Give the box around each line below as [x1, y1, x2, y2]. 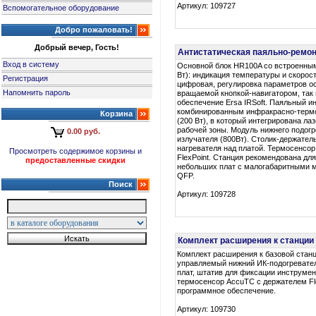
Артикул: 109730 [177, 305, 236, 313]
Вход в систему [3, 60, 60, 68]
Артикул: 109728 [177, 190, 236, 198]
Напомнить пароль [3, 88, 71, 97]
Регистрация [3, 74, 49, 83]
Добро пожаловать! [54, 25, 133, 34]
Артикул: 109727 [177, 1, 236, 10]
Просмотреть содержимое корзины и [8, 147, 142, 155]
